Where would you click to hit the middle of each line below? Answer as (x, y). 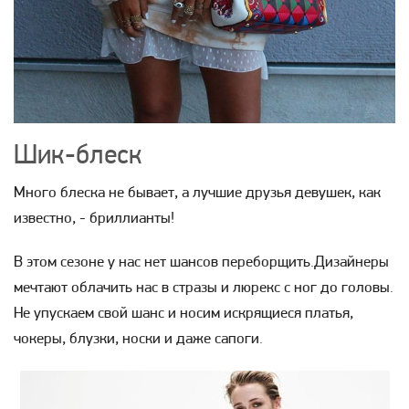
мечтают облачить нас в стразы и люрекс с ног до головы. (204, 288)
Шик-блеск (78, 156)
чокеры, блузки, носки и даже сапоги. (138, 339)
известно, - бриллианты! (94, 218)
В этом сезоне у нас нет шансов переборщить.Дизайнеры (201, 262)
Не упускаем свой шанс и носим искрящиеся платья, (184, 313)
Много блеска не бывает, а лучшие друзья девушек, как (197, 193)
